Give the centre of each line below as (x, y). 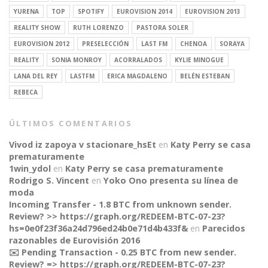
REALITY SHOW (37, 27)
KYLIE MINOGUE (199, 60)
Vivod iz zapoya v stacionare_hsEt (83, 144)
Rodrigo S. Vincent (49, 180)
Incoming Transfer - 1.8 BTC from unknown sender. (120, 204)
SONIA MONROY (77, 60)
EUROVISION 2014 (144, 11)
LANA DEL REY (36, 76)
